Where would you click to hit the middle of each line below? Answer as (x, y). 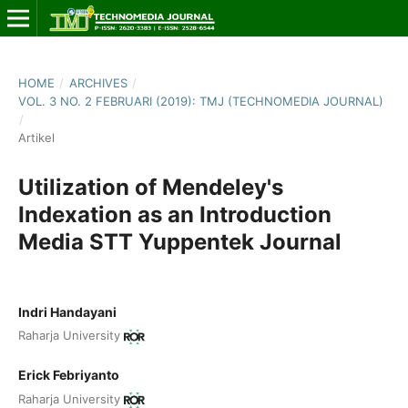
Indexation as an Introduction (174, 214)
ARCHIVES (98, 82)
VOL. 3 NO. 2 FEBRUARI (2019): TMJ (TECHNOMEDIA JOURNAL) (200, 101)
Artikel (36, 137)
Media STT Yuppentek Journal (179, 241)
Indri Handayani (67, 311)
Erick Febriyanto (68, 375)
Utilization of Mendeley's (150, 187)
